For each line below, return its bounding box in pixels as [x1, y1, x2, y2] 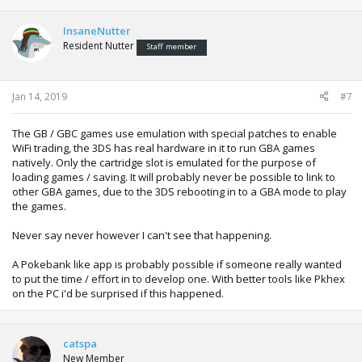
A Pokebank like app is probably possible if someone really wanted [12, 256, 342, 271]
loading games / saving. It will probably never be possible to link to [12, 169, 335, 184]
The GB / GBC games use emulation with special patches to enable [12, 125, 337, 141]
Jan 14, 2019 [12, 89, 67, 103]
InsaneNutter [63, 23, 131, 39]
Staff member [147, 41, 196, 53]
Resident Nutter [63, 39, 134, 53]
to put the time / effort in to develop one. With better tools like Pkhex [12, 271, 345, 286]
